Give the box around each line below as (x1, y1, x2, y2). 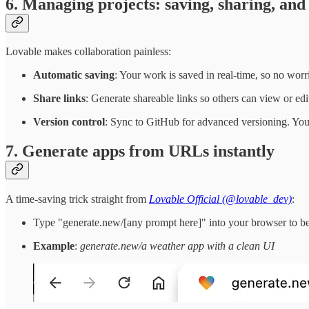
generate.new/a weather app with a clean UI (80, 240, 275, 252)
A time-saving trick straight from (6, 193, 149, 206)
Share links (33, 92, 86, 105)
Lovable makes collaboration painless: (6, 46, 171, 58)
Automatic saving (33, 69, 114, 81)
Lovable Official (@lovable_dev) (149, 193, 292, 206)
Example (33, 240, 74, 252)
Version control (33, 116, 105, 128)
